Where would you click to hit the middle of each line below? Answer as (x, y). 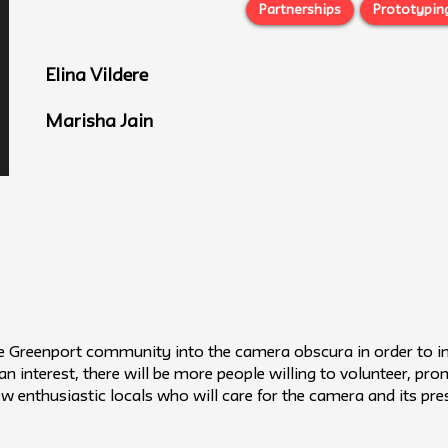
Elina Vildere (96, 76)
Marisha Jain (99, 122)
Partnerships (300, 10)
